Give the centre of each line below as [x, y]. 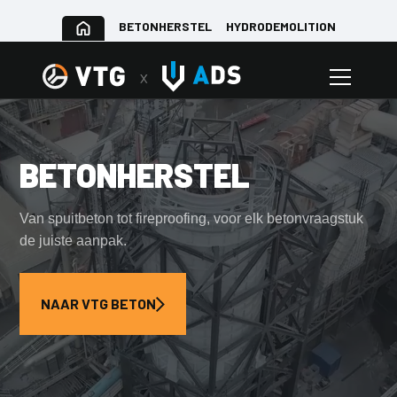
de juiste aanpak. [74, 241]
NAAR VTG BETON [99, 304]
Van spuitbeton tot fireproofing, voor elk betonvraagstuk [192, 219]
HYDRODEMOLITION [280, 27]
